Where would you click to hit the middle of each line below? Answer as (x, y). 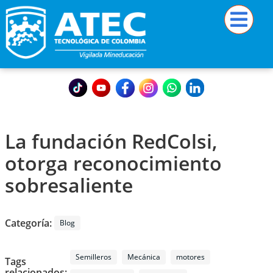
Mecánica (144, 257)
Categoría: (30, 223)
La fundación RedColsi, (111, 141)
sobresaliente (69, 185)
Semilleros (93, 257)
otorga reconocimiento (113, 163)
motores (190, 257)
